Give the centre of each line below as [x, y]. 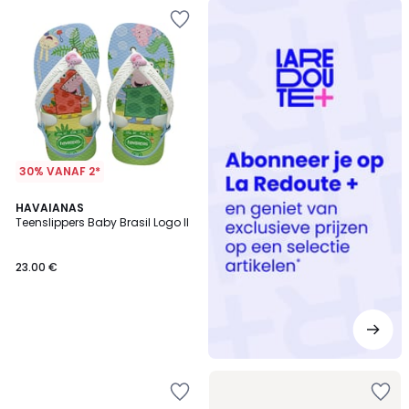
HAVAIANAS [50, 208]
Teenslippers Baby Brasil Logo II [102, 222]
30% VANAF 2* [60, 171]
